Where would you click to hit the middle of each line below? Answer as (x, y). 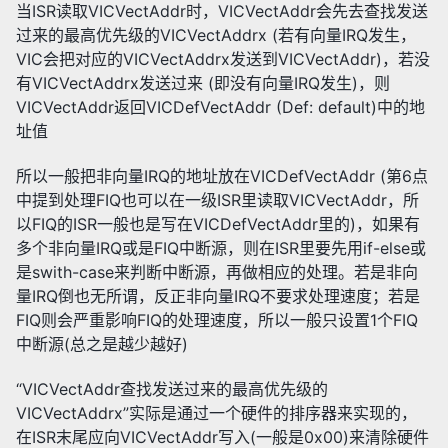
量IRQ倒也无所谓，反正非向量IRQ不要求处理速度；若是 (218, 295)
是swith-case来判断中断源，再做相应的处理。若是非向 (217, 271)
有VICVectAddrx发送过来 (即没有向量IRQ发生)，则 (203, 82)
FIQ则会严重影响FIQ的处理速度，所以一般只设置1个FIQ (217, 319)
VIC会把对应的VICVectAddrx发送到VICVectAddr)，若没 (223, 58)
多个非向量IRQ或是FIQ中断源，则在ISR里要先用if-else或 (221, 247)
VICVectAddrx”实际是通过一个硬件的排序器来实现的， (216, 412)
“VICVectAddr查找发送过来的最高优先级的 (172, 388)
